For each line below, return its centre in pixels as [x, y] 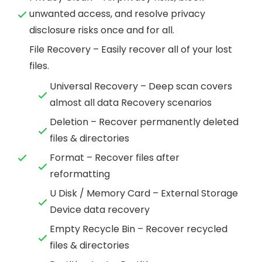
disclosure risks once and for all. [102, 30]
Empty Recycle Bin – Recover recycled [139, 229]
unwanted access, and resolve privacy [117, 14]
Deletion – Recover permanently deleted [144, 122]
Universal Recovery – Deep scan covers [141, 87]
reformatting [80, 174]
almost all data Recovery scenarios [131, 103]
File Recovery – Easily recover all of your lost [131, 50]
